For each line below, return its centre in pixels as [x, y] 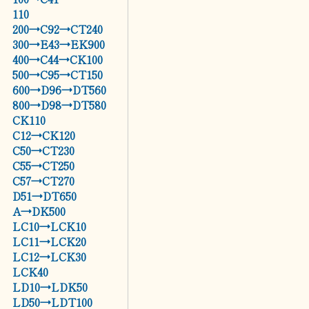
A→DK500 [39, 211]
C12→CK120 [44, 135]
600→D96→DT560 [60, 90]
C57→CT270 [44, 181]
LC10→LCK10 [50, 226]
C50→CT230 [44, 150]
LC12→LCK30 [50, 257]
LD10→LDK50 [50, 287]
